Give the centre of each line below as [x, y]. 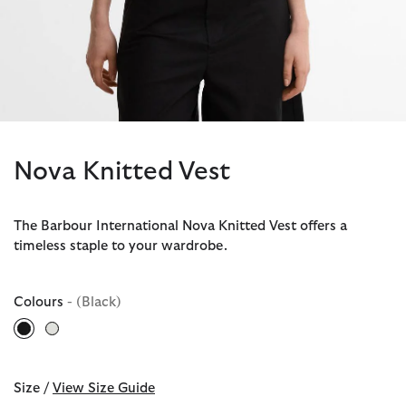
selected [51, 343]
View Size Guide [104, 389]
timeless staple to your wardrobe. [121, 246]
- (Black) [94, 303]
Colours [40, 303]
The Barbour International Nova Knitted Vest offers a [180, 227]
